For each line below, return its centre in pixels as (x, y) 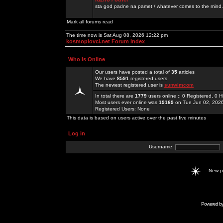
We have (106, 78)
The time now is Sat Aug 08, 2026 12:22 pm (117, 35)
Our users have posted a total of (133, 72)
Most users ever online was (127, 102)
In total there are (115, 96)
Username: (162, 147)
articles (186, 72)
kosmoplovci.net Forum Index (106, 41)
